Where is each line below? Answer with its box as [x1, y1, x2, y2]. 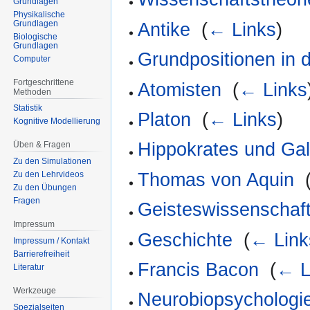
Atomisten [138, 79, 222, 100]
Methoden [13, 86, 52, 97]
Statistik [13, 103, 43, 113]
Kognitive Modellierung [13, 116, 101, 127]
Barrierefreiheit [13, 248, 70, 259]
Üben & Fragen [13, 140, 71, 150]
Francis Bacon [138, 259, 259, 280]
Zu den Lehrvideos [13, 170, 84, 180]
